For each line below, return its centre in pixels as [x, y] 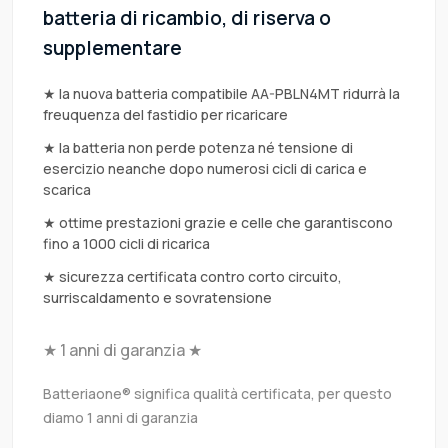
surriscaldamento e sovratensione [157, 298]
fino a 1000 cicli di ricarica [126, 244]
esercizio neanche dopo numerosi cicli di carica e [205, 169]
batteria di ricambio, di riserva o [187, 18]
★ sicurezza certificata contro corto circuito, [192, 277]
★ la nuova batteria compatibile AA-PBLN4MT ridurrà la [221, 94]
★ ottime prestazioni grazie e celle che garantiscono [218, 223]
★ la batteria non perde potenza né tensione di [198, 148]
